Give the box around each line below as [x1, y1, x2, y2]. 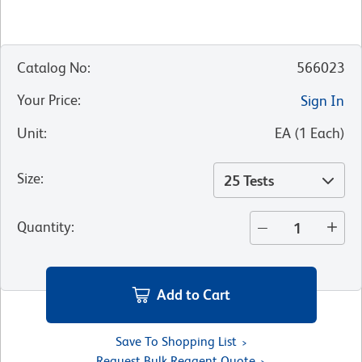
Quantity [17, 218, 71, 236]
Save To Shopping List [115, 333, 237, 349]
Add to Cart [157, 285, 230, 303]
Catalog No [17, 59, 87, 77]
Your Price [17, 91, 78, 109]
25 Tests [224, 172, 274, 190]
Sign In [301, 92, 344, 110]
